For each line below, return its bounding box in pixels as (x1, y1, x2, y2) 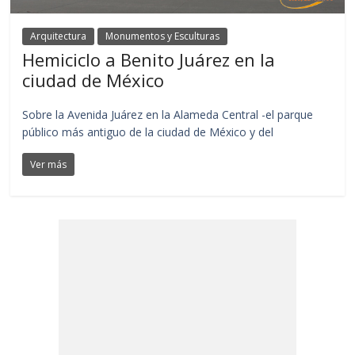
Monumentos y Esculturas (105, 29, 220, 43)
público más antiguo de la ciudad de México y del (22, 124, 274, 139)
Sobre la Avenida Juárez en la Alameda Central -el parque (22, 106, 314, 122)
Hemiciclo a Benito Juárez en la (22, 47, 276, 71)
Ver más (30, 157, 67, 171)
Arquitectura (30, 29, 87, 43)
